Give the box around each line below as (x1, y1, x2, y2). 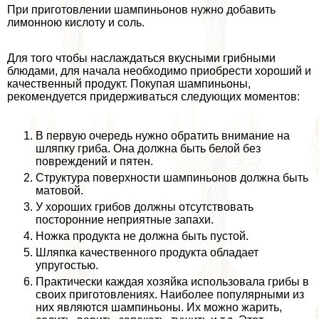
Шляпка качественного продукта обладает (36, 246, 258, 258)
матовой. (36, 184, 83, 197)
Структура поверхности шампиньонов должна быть (36, 171, 308, 184)
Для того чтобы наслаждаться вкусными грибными (7, 51, 276, 64)
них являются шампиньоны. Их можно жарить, (36, 300, 282, 313)
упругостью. (36, 258, 98, 271)
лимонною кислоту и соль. (7, 16, 145, 28)
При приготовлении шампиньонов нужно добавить (7, 3, 276, 16)
